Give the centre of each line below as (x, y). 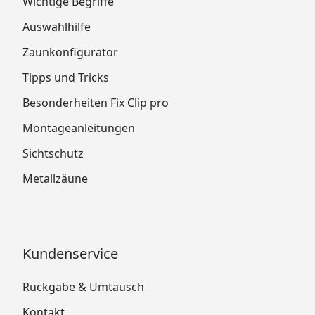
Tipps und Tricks (66, 77)
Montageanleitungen (79, 128)
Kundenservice (70, 253)
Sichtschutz (53, 153)
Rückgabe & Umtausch (83, 287)
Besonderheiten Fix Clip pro (96, 102)
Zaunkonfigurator (70, 52)
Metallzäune (55, 178)
